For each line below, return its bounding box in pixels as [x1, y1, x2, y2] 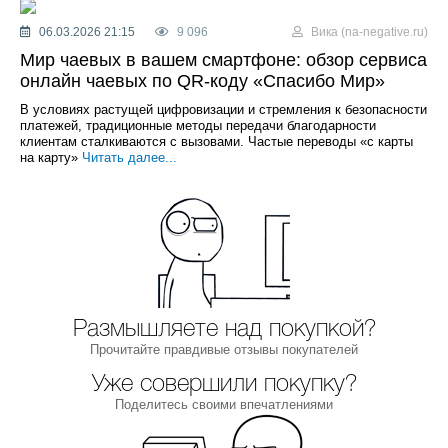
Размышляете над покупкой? [72, 318, 376, 340]
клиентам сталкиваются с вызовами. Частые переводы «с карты [20, 133, 413, 149]
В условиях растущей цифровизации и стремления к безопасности [20, 101, 427, 117]
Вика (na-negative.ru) [308, 24, 428, 39]
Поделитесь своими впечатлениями [115, 396, 333, 412]
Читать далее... [82, 149, 177, 165]
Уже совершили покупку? [91, 373, 357, 395]
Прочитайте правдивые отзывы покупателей [90, 341, 358, 357]
